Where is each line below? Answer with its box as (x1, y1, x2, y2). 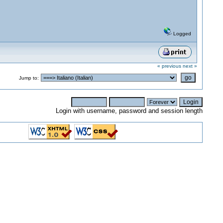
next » (182, 63, 197, 69)
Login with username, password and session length (55, 107, 203, 114)
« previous (157, 63, 181, 69)
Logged (171, 31, 191, 36)
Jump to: (18, 75, 39, 81)
